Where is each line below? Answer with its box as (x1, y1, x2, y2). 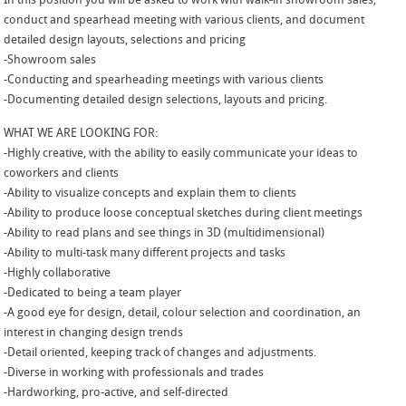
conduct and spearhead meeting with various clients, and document (4, 14, 365, 26)
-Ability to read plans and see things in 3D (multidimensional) (4, 227, 325, 240)
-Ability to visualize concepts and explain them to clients (4, 188, 297, 200)
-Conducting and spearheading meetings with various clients (4, 73, 324, 86)
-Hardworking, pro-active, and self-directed (4, 387, 229, 400)
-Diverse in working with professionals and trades (4, 367, 265, 380)
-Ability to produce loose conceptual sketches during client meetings (4, 208, 363, 220)
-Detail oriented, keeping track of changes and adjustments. (4, 347, 317, 360)
